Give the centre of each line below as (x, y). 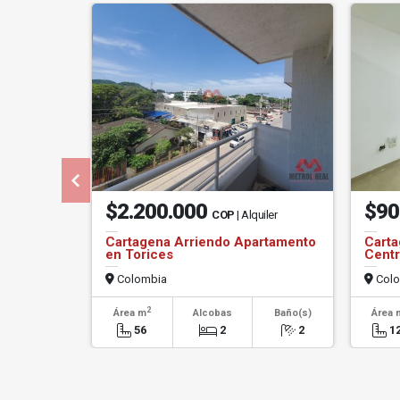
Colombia (141, 279)
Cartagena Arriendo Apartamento (211, 242)
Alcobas (212, 313)
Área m (129, 313)
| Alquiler (257, 215)
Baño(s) (292, 313)
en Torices (139, 254)
